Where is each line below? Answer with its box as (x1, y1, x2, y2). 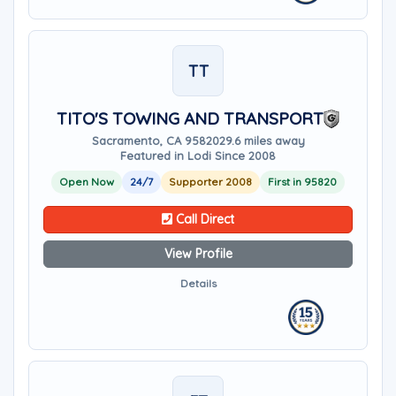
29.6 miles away (218, 133, 305, 148)
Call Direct (172, 211, 234, 227)
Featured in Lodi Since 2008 (120, 148, 276, 163)
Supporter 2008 (169, 175, 252, 188)
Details (179, 277, 217, 290)
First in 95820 (268, 175, 337, 188)
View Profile (164, 246, 232, 262)
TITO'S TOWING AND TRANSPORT (57, 108, 324, 129)
